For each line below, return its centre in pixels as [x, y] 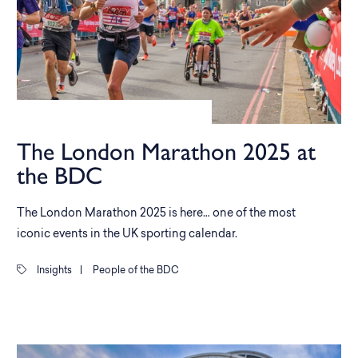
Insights [53, 271]
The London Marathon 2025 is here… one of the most [156, 214]
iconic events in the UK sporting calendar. [127, 235]
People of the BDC [135, 271]
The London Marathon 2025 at [166, 151]
